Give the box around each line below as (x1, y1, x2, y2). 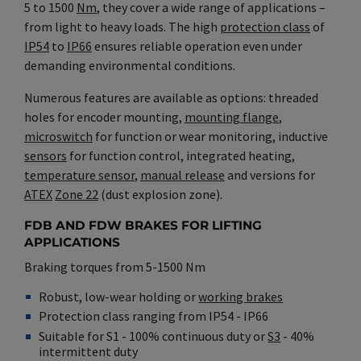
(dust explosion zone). (98, 185, 222, 202)
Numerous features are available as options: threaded (24, 89, 318, 106)
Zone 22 (55, 185, 98, 202)
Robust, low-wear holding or (39, 288, 199, 305)
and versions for (225, 166, 315, 183)
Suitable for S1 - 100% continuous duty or (39, 327, 268, 344)
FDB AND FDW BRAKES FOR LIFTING (24, 217, 262, 233)
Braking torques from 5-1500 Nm (24, 258, 205, 275)
